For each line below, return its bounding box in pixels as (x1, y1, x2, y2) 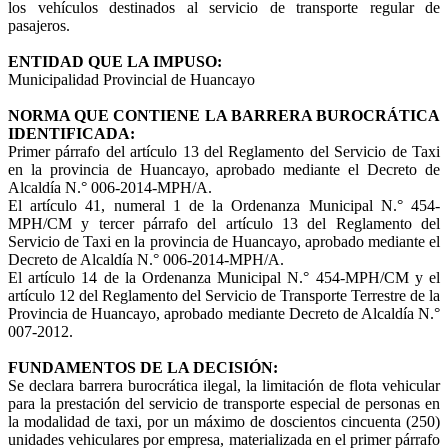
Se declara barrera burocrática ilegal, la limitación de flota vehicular (8, 376, 440, 394)
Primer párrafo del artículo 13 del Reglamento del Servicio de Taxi (8, 142, 440, 160)
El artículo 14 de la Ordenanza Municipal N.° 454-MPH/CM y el (8, 268, 440, 286)
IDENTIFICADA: (8, 124, 135, 142)
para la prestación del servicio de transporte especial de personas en (8, 394, 440, 412)
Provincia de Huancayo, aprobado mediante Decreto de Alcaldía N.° (8, 304, 440, 322)
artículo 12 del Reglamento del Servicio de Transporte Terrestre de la (8, 286, 440, 304)
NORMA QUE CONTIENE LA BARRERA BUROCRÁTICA (8, 106, 440, 124)
